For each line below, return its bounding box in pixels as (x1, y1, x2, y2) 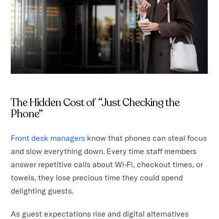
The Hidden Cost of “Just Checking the (11, 95, 180, 110)
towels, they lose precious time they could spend (11, 172, 183, 182)
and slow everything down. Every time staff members (11, 146, 197, 156)
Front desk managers (11, 132, 86, 143)
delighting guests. (11, 185, 76, 196)
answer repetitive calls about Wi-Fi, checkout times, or (11, 159, 203, 169)
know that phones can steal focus (85, 132, 207, 143)
